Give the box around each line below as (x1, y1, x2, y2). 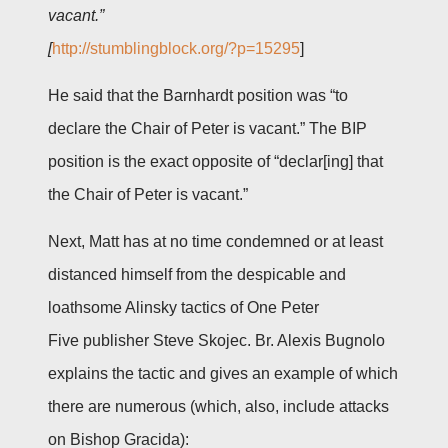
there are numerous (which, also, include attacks (48, 397, 389, 415)
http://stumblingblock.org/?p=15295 (52, 39, 300, 57)
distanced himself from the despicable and (48, 265, 346, 283)
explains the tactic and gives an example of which (48, 364, 398, 382)
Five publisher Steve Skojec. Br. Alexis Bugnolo (48, 331, 385, 349)
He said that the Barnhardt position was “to (48, 86, 348, 104)
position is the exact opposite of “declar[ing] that (48, 152, 383, 170)
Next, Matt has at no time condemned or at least (48, 232, 383, 250)
